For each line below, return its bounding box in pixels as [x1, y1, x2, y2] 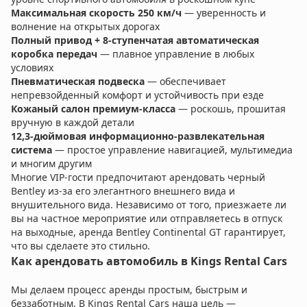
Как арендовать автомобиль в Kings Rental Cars [11, 254, 287, 269]
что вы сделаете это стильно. [11, 239, 150, 253]
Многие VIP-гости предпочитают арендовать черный [11, 171, 265, 184]
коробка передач [11, 47, 97, 61]
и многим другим [11, 157, 92, 171]
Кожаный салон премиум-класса [11, 102, 178, 116]
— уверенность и [182, 6, 266, 20]
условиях [11, 61, 53, 75]
